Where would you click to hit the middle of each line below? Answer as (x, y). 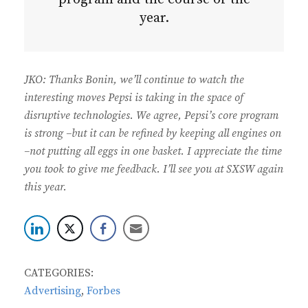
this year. (45, 187)
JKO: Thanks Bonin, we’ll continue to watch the (134, 80)
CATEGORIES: (59, 273)
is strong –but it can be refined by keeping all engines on (153, 134)
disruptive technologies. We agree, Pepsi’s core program (151, 116)
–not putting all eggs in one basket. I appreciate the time (153, 152)
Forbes (103, 291)
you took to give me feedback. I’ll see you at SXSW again (154, 169)
